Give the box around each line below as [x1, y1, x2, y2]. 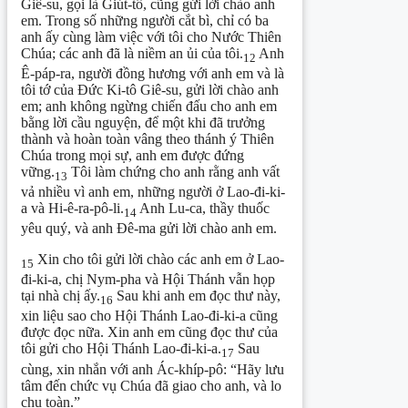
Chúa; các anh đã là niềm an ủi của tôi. [21, 45, 243, 61]
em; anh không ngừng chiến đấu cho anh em [21, 97, 277, 114]
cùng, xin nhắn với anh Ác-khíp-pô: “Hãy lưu [21, 361, 284, 377]
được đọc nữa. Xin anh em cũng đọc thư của [21, 324, 278, 341]
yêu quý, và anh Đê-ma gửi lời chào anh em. [21, 220, 277, 237]
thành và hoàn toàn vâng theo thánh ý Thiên [21, 130, 274, 147]
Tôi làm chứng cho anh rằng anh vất [67, 163, 280, 179]
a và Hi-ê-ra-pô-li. [21, 199, 124, 216]
